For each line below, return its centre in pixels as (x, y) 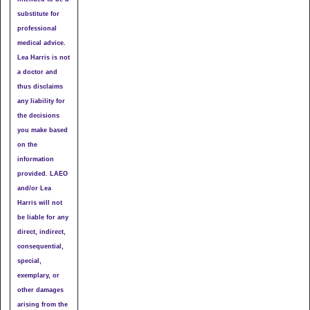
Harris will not (40, 202)
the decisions (39, 115)
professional (37, 28)
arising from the (43, 304)
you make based (43, 130)
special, (30, 261)
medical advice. (42, 43)
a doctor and (38, 72)
